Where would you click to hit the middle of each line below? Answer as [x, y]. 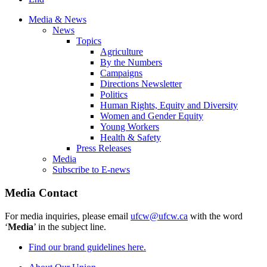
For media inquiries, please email [68, 216]
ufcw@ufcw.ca [159, 216]
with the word [215, 216]
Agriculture [122, 52]
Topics [89, 41]
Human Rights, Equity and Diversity [169, 105]
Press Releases [104, 148]
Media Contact [41, 193]
